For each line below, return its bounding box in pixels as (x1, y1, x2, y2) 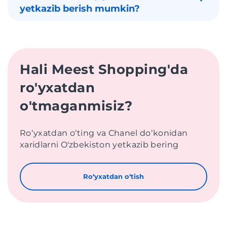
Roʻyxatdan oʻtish (83, 172, 144, 180)
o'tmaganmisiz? (20, 97, 133, 114)
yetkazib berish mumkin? (20, 3, 140, 14)
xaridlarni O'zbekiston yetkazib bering (20, 139, 179, 149)
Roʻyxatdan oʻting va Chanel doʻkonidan (20, 128, 188, 138)
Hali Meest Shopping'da (20, 61, 188, 78)
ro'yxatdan (20, 79, 95, 96)
